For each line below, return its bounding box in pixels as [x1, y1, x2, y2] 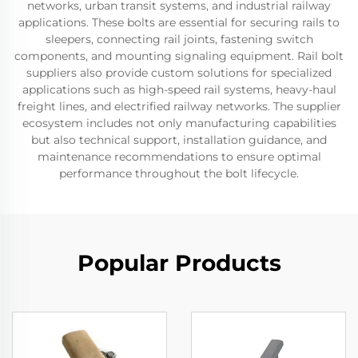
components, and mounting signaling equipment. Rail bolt [14, 49, 344, 63]
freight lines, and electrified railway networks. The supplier [17, 99, 341, 113]
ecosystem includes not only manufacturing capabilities [22, 116, 336, 130]
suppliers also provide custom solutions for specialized [26, 66, 332, 80]
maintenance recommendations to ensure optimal [37, 149, 321, 164]
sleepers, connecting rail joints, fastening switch [45, 32, 313, 46]
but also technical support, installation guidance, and [31, 133, 327, 147]
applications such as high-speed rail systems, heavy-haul [22, 82, 336, 97]
